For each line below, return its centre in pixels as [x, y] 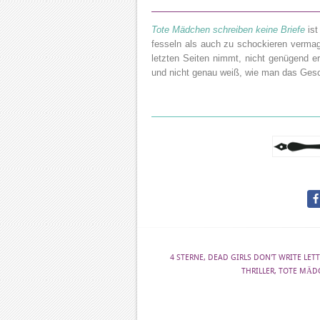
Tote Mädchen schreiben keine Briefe [228, 30]
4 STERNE [186, 257]
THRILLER [258, 271]
